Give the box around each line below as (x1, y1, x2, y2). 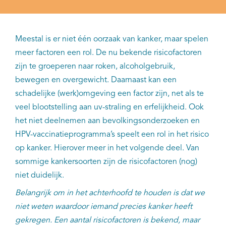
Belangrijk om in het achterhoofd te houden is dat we (15, 189, 205, 198)
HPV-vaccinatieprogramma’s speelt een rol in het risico (15, 131, 209, 139)
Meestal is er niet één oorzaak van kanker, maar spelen (15, 35, 208, 44)
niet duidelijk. (15, 172, 66, 180)
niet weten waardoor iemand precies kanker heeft (15, 203, 192, 211)
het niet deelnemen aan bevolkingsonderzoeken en (15, 117, 200, 126)
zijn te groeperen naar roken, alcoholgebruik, (15, 63, 175, 71)
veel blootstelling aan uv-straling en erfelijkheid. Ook (15, 103, 204, 112)
